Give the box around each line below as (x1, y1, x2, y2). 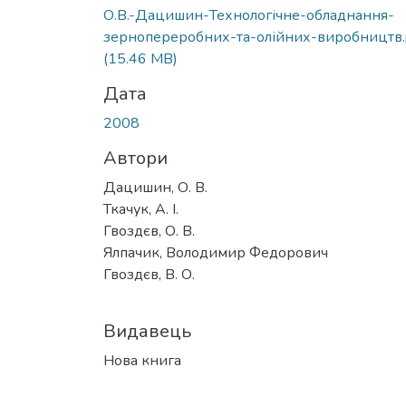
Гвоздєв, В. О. (103, 264, 195, 285)
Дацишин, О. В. (103, 177, 208, 198)
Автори (103, 145, 168, 170)
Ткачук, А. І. (103, 198, 179, 219)
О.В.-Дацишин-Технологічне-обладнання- (103, 5, 394, 25)
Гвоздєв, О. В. (103, 220, 195, 241)
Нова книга (103, 350, 181, 371)
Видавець (103, 318, 191, 343)
